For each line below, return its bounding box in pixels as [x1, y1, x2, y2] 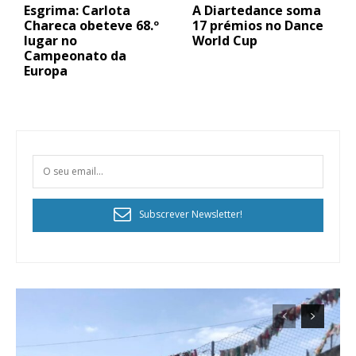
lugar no [24, 31, 77, 49]
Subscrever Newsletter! [139, 207, 242, 222]
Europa [24, 61, 68, 79]
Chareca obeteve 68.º [24, 16, 159, 34]
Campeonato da [24, 46, 126, 64]
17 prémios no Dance [192, 16, 324, 34]
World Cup [192, 31, 258, 49]
